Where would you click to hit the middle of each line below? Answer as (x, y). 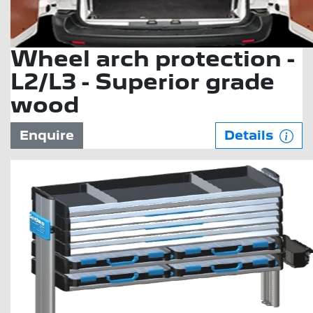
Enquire (47, 135)
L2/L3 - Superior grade (143, 82)
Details (250, 135)
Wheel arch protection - (153, 59)
